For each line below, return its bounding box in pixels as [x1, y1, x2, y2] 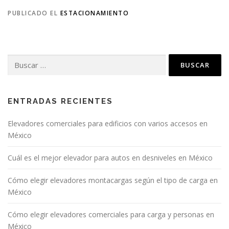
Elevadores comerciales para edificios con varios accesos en [8, 119, 208, 129]
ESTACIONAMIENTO [60, 9, 129, 18]
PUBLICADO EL [8, 9, 60, 18]
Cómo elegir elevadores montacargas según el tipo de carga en [8, 175, 218, 186]
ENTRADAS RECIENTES [8, 97, 113, 106]
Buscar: [7, 55, 29, 64]
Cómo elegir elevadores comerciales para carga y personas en [8, 210, 214, 220]
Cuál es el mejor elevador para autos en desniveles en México [8, 153, 213, 163]
